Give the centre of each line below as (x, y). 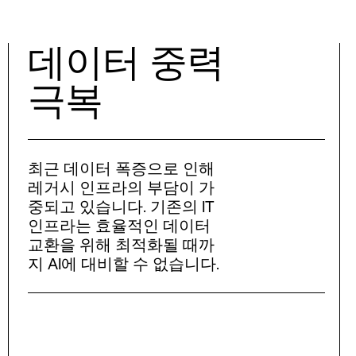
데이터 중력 (126, 62)
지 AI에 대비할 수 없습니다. (123, 263)
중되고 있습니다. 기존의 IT (121, 206)
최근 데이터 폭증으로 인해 (121, 168)
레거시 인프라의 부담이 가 (121, 187)
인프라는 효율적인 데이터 (119, 225)
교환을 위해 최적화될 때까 (121, 244)
